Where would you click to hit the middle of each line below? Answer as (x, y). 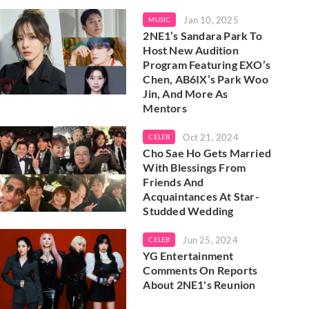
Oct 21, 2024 (211, 137)
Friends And (173, 181)
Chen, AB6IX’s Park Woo (206, 79)
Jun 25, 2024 (210, 240)
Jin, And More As (186, 93)
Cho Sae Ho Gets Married (207, 152)
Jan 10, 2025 (211, 20)
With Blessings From (195, 167)
